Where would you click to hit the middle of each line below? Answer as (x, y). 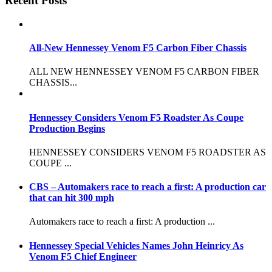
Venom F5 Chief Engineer (83, 256)
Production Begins (67, 128)
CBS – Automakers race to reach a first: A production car (148, 187)
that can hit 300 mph (72, 198)
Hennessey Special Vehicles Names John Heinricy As (136, 245)
